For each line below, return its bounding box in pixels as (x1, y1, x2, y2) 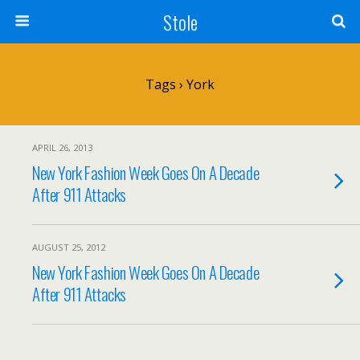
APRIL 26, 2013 (32, 141, 92, 153)
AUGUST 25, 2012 (32, 241, 105, 253)
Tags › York (145, 76, 215, 93)
